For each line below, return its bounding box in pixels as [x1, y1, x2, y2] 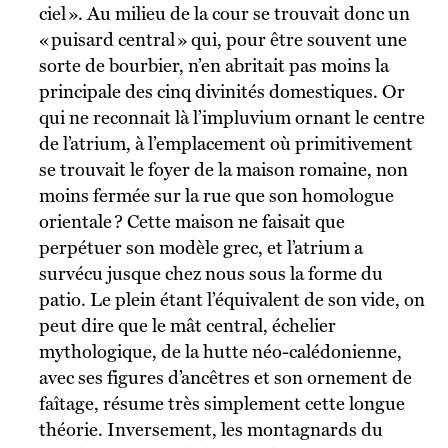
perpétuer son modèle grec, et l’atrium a [38, 236, 363, 258]
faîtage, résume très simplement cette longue [38, 392, 405, 414]
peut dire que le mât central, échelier [38, 314, 336, 336]
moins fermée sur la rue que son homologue [38, 184, 394, 206]
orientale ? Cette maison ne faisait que [38, 210, 345, 232]
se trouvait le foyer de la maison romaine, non [38, 158, 408, 180]
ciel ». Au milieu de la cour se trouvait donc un [38, 2, 410, 24]
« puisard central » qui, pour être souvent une [38, 28, 407, 50]
